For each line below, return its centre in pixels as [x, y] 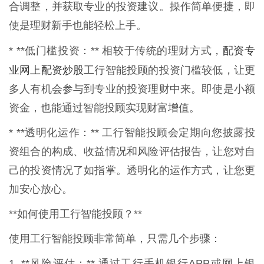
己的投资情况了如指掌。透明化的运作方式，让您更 [132, 170]
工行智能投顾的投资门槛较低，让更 [170, 70]
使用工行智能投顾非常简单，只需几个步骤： [115, 238]
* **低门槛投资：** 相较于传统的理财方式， [116, 50]
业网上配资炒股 [47, 69]
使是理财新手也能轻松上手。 [78, 25]
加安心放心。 [41, 189]
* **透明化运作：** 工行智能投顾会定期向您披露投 [132, 132]
